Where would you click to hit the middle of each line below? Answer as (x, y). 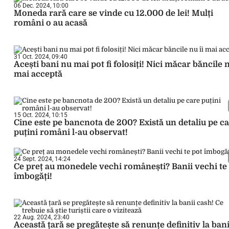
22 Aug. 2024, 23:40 (42, 217)
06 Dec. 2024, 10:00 (41, 6)
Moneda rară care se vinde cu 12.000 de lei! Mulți (113, 13)
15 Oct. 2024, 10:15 (41, 115)
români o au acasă (51, 23)
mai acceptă (38, 74)
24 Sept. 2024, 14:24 (42, 159)
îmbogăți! (33, 176)
